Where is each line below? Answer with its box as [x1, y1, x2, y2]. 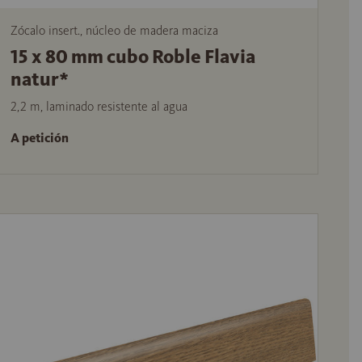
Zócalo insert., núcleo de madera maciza [10, 22, 218, 38]
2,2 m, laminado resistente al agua [10, 98, 187, 114]
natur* [10, 66, 69, 91]
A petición [10, 129, 69, 145]
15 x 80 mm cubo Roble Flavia [10, 44, 255, 69]
